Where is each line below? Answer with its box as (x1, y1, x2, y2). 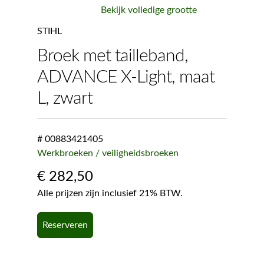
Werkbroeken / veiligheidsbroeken (37, 148, 179, 159)
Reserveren (42, 220, 88, 230)
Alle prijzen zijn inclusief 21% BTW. (37, 189, 183, 199)
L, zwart (37, 89, 93, 107)
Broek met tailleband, (37, 47, 188, 65)
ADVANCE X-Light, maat (37, 68, 214, 86)
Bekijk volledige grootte (100, 5, 197, 15)
